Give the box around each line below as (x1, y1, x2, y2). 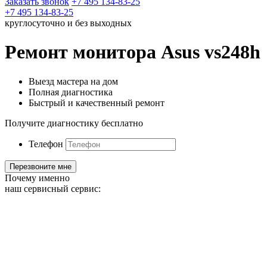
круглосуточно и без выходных (5, 18, 132, 28)
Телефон (29, 138, 63, 149)
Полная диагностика (29, 86, 113, 97)
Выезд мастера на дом (29, 76, 118, 86)
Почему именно (5, 172, 70, 183)
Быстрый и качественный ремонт (29, 97, 164, 108)
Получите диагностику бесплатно (5, 117, 143, 128)
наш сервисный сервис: (5, 183, 101, 194)
